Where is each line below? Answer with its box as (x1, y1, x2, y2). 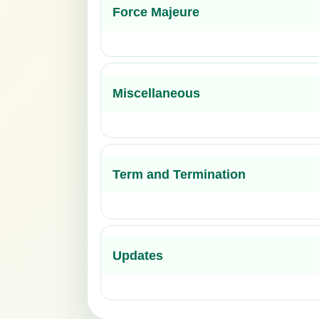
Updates (113, 248, 163, 263)
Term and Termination (113, 167, 246, 182)
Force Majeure (113, 4, 199, 19)
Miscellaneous (113, 85, 200, 100)
